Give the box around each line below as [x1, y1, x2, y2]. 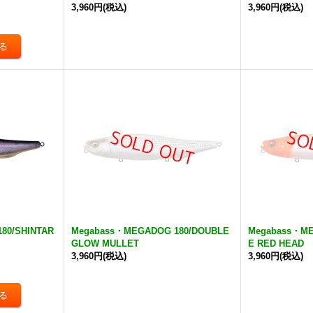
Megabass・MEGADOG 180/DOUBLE [71, 226, 230, 236]
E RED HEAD [248, 238, 305, 249]
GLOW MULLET [71, 238, 140, 249]
